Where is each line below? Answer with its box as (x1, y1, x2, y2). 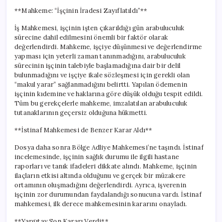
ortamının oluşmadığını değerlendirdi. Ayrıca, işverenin (14, 180, 186, 189)
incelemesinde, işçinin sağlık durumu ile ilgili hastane (14, 152, 179, 161)
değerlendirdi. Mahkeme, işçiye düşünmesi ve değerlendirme (14, 42, 202, 51)
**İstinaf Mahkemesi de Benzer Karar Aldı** (14, 125, 153, 134)
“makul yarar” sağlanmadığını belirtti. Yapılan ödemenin (14, 80, 187, 89)
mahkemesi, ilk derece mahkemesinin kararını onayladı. (14, 199, 187, 208)
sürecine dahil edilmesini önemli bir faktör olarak (14, 33, 168, 42)
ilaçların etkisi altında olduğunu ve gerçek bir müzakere (14, 171, 186, 180)
